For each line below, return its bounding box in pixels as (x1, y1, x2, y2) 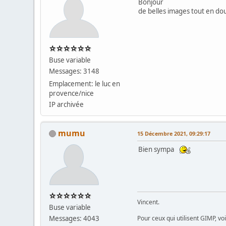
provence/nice (49, 88, 94, 98)
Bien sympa (138, 144, 178, 154)
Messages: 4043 (49, 213, 100, 223)
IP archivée (49, 99, 84, 109)
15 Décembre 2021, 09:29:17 (137, 129, 211, 137)
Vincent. (137, 197, 160, 206)
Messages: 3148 (49, 66, 100, 76)
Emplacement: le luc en (49, 79, 121, 88)
